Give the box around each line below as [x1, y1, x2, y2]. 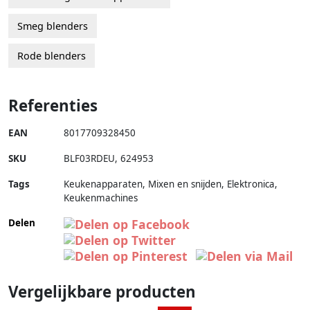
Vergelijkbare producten [8, 281, 196, 303]
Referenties [8, 95, 98, 117]
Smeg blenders [17, 19, 88, 33]
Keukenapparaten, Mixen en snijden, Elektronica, [64, 178, 277, 191]
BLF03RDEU [64, 152, 115, 165]
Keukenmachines [64, 192, 138, 205]
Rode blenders [17, 49, 86, 63]
